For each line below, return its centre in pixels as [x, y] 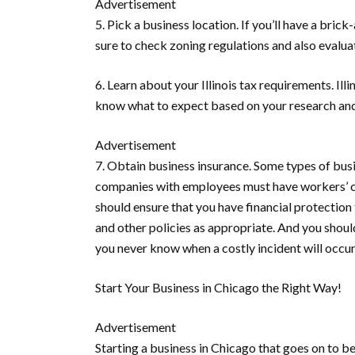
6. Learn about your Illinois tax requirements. [216, 84]
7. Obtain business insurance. [173, 165]
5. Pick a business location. [167, 24]
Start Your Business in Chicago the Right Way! [218, 287]
